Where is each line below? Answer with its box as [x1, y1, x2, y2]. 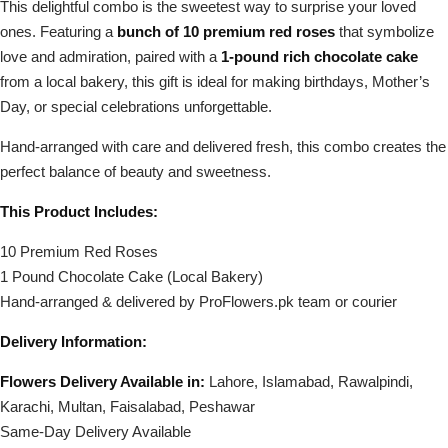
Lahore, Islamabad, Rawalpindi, [205, 373, 413, 390]
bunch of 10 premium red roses [117, 23, 335, 40]
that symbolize [335, 23, 434, 40]
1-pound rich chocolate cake [221, 48, 418, 65]
